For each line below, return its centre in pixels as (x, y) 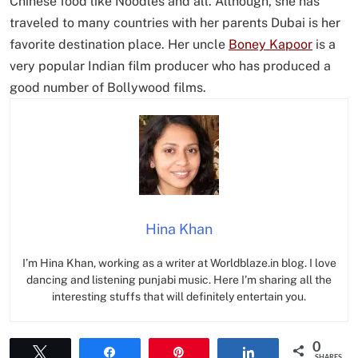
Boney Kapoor (270, 44)
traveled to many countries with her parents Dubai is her (175, 22)
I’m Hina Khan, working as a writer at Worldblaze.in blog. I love (179, 263)
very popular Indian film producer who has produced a (170, 66)
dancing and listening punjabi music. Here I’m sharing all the (179, 279)
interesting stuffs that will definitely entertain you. (179, 296)
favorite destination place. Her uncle (119, 44)
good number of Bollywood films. (108, 87)
